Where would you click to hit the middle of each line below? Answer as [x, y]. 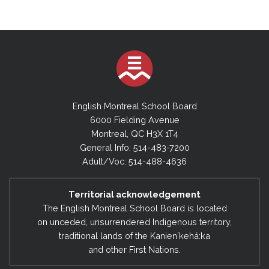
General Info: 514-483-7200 [134, 148]
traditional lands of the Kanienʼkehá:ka [134, 235]
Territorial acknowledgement [134, 194]
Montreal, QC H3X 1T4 [134, 134]
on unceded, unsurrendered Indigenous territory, [134, 222]
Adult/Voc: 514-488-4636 [134, 162]
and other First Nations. [134, 249]
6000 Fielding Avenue [134, 120]
